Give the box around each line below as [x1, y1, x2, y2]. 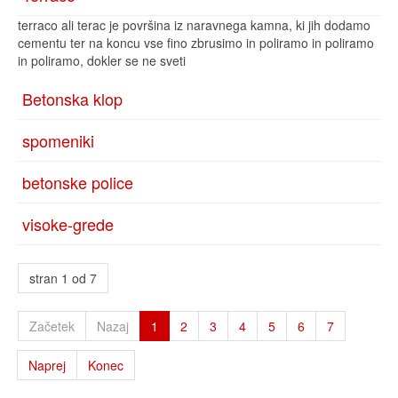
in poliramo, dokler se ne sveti [18, 52, 186, 69]
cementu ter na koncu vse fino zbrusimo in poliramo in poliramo [18, 34, 374, 52]
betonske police [22, 171, 133, 194]
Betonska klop [22, 87, 123, 110]
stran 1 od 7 [29, 269, 97, 287]
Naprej [28, 356, 66, 374]
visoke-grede [22, 212, 114, 235]
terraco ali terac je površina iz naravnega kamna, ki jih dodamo [18, 16, 370, 34]
